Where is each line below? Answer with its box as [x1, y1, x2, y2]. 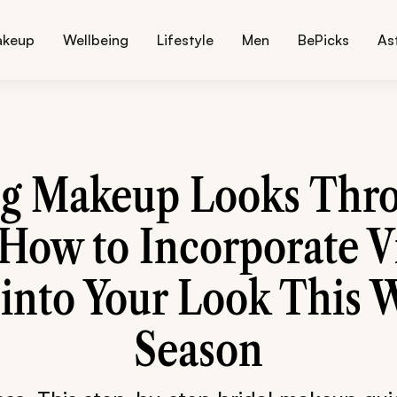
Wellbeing [63, 31, 129, 49]
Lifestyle [157, 31, 214, 49]
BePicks [298, 31, 350, 49]
